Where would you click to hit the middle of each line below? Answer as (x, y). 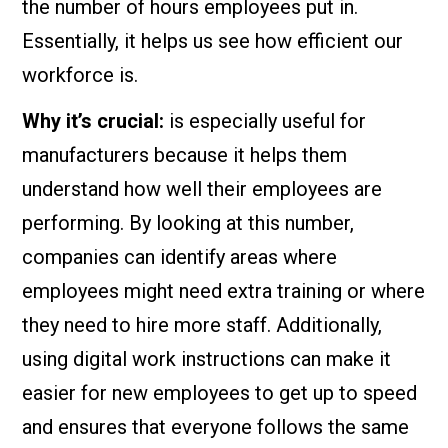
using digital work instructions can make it (207, 359)
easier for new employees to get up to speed (220, 393)
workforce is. (80, 75)
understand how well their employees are (202, 189)
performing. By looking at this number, (188, 223)
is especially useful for (265, 121)
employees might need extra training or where (224, 291)
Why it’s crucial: (93, 121)
